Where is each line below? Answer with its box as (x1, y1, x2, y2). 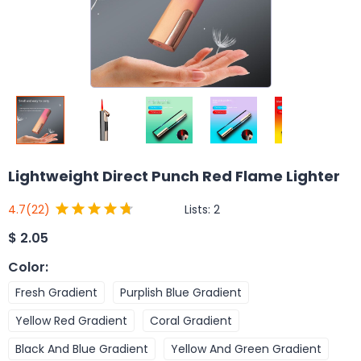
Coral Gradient (150, 312, 232, 329)
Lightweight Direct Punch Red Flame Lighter (8, 166, 340, 186)
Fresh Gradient (15, 284, 98, 301)
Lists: (185, 201, 214, 218)
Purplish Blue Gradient (120, 284, 242, 301)
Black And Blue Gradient (15, 340, 148, 357)
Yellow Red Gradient (15, 312, 127, 329)
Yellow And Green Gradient (171, 340, 322, 357)
